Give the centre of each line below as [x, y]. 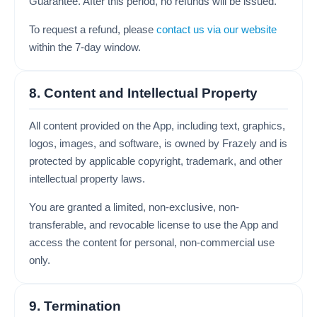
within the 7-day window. [85, 47]
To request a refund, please [93, 29]
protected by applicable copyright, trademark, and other [156, 161]
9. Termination [75, 306]
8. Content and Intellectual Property [143, 93]
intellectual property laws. [87, 179]
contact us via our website [217, 29]
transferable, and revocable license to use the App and [154, 225]
